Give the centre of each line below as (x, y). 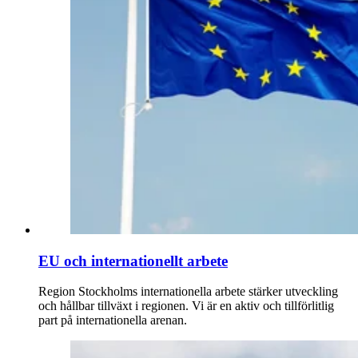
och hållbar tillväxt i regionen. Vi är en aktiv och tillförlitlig (186, 306)
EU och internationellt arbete (133, 261)
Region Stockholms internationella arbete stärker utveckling (188, 292)
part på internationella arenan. (113, 320)
